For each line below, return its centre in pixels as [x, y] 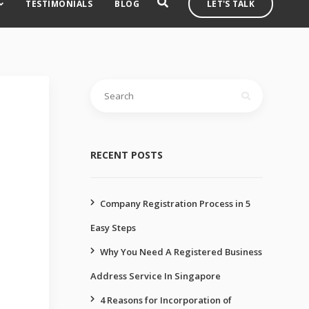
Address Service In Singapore [156, 276]
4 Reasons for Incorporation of [166, 300]
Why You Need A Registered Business [181, 252]
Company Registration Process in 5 [175, 203]
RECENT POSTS [127, 155]
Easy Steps [113, 228]
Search [106, 84]
